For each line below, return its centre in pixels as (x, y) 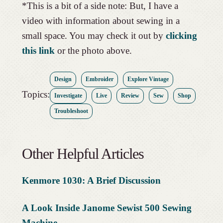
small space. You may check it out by (94, 35)
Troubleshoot (71, 111)
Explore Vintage (148, 79)
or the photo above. (93, 50)
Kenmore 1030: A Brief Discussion (91, 180)
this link (38, 50)
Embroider (99, 79)
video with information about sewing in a (101, 20)
